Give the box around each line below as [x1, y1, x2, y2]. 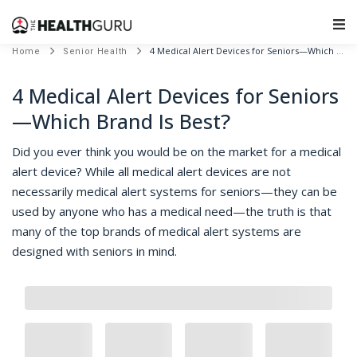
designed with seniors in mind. [12, 243, 180, 259]
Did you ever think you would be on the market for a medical [12, 143, 341, 159]
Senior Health [62, 46, 127, 57]
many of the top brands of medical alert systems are [12, 223, 301, 239]
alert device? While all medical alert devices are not [12, 163, 291, 179]
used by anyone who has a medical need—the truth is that [12, 203, 331, 219]
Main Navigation [177, 23, 320, 47]
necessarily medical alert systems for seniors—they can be [12, 183, 337, 199]
